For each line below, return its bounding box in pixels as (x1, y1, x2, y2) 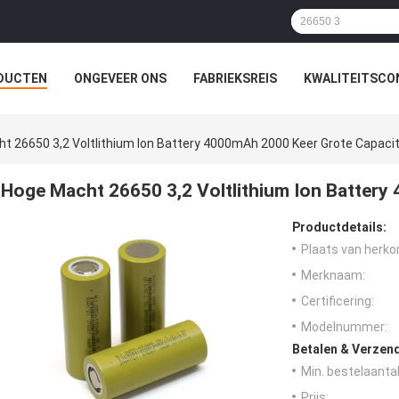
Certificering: (301, 294, 374, 309)
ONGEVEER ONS (74, 71, 167, 85)
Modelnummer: (301, 320, 387, 335)
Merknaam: (301, 268, 365, 283)
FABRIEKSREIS (193, 71, 277, 85)
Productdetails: (292, 220, 387, 235)
